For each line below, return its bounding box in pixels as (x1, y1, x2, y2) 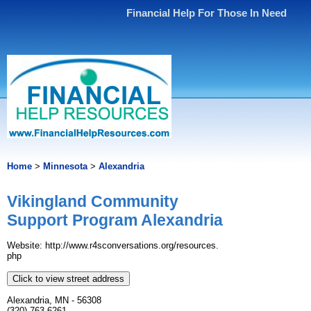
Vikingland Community (7, 192, 178, 211)
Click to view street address (12, 274, 124, 285)
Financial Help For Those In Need (126, 7, 287, 19)
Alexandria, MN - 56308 (7, 295, 101, 306)
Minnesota (43, 161, 87, 171)
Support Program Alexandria (7, 211, 223, 230)
